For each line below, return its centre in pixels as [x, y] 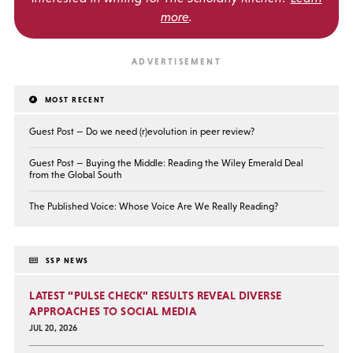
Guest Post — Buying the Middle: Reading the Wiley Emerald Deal [167, 163]
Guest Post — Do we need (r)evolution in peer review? [142, 131]
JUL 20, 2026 [54, 327]
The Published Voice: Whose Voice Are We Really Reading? [154, 206]
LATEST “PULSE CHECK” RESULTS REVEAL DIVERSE [156, 296]
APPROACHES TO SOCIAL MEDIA [113, 312]
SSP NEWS [66, 261]
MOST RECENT [74, 99]
